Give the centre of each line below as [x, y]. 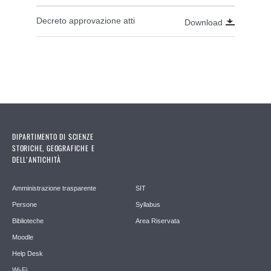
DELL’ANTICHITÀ [37, 159]
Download [204, 22]
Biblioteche [28, 220]
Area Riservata [158, 220]
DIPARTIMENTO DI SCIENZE [53, 136]
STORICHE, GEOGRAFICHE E [54, 148]
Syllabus [148, 204]
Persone [24, 204]
